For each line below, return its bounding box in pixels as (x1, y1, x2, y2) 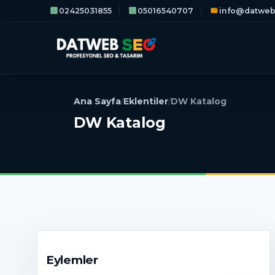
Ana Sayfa (74, 96, 121, 107)
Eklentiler (123, 96, 168, 107)
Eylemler (46, 252, 98, 267)
